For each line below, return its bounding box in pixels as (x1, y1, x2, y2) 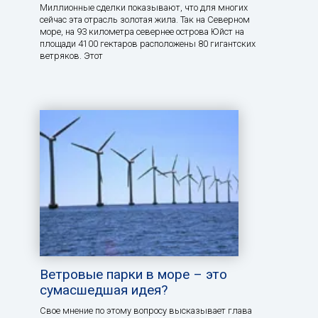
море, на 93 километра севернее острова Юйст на (40, 26, 244, 37)
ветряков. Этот (40, 50, 103, 61)
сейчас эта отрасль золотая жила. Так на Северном (40, 13, 250, 25)
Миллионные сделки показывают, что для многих (40, 1, 248, 13)
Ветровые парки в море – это (40, 265, 227, 283)
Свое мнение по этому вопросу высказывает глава (40, 305, 252, 316)
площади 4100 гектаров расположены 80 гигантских (40, 38, 256, 49)
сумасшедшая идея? (40, 281, 168, 298)
